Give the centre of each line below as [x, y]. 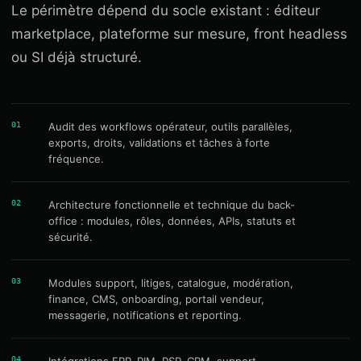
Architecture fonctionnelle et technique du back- [172, 205]
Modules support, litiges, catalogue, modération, [171, 283]
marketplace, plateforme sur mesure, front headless [179, 34]
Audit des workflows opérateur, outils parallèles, [170, 127]
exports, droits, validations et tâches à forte [159, 143]
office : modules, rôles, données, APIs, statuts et [172, 221]
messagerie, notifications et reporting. [145, 315]
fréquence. [76, 159]
